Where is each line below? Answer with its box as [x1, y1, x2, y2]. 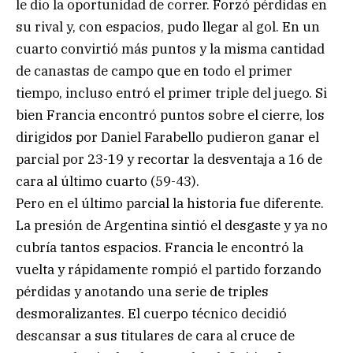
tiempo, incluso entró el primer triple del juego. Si [16, 84, 327, 102]
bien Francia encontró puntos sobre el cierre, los [16, 106, 325, 124]
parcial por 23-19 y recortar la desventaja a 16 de [16, 150, 322, 168]
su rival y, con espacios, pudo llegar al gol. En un [16, 17, 320, 35]
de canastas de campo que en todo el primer [16, 61, 292, 80]
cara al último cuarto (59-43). [16, 172, 199, 190]
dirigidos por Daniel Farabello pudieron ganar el [16, 128, 319, 146]
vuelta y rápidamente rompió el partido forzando [16, 260, 321, 278]
